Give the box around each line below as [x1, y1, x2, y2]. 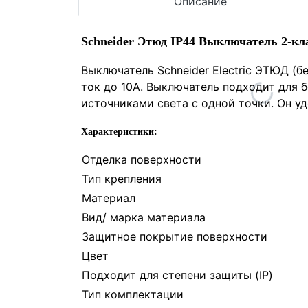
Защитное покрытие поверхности [82, 230, 267, 243]
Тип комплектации [82, 287, 184, 301]
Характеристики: [81, 126, 157, 137]
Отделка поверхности [82, 153, 201, 166]
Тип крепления [82, 172, 162, 186]
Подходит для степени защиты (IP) [82, 268, 273, 282]
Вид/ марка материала [82, 210, 206, 224]
